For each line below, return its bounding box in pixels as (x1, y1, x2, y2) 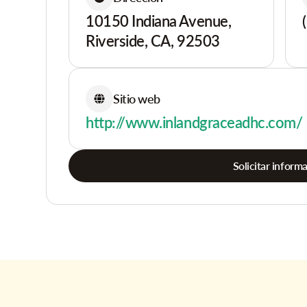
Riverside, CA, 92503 (86, 32, 220, 50)
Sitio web (113, 90, 160, 106)
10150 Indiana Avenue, (86, 12, 232, 30)
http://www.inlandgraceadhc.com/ (86, 113, 303, 132)
